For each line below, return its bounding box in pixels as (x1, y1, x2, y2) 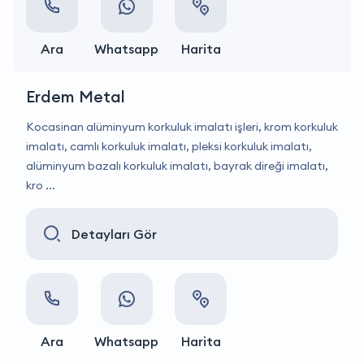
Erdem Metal (26, 86, 125, 106)
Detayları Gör (71, 226, 157, 242)
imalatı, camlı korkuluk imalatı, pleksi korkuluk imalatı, (26, 139, 312, 154)
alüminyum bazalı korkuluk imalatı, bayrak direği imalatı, (26, 158, 328, 173)
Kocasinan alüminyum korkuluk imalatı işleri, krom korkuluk (26, 119, 338, 134)
